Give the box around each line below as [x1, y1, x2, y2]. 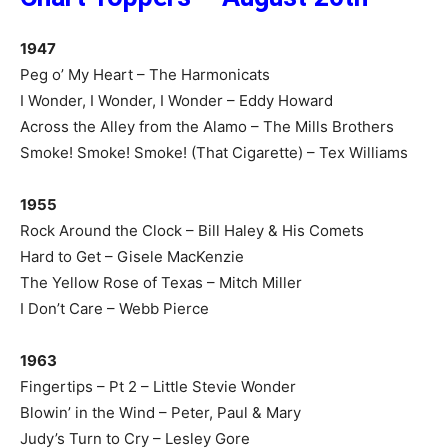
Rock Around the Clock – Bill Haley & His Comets [20, 221, 364, 240]
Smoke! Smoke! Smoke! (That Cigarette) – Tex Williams [20, 143, 408, 162]
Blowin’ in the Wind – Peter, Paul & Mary [20, 403, 301, 422]
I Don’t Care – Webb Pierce [20, 299, 209, 318]
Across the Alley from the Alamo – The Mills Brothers [20, 117, 394, 136]
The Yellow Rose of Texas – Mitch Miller [20, 273, 302, 292]
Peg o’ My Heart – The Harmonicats [20, 65, 270, 84]
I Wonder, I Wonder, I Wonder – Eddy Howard [20, 91, 333, 110]
